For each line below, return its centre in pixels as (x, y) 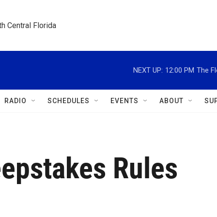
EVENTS (124, 101)
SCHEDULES (69, 101)
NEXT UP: (148, 70)
